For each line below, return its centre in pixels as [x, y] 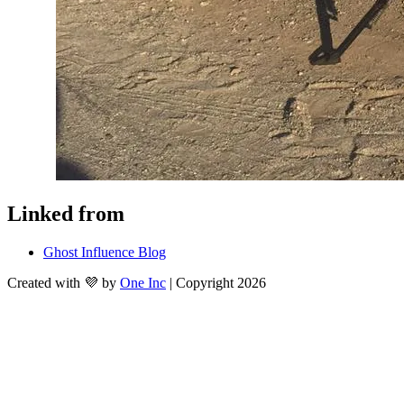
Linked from [66, 213]
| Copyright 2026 [218, 282]
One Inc [143, 282]
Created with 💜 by [62, 282]
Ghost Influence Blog [105, 252]
